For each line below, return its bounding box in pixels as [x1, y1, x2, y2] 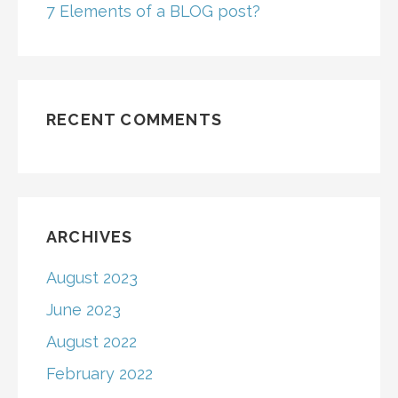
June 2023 [46, 300, 121, 320]
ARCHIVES [46, 227, 133, 247]
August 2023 [46, 268, 138, 288]
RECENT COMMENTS [46, 110, 222, 130]
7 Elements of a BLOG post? [46, 2, 260, 21]
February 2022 [46, 364, 153, 384]
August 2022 [46, 332, 137, 352]
